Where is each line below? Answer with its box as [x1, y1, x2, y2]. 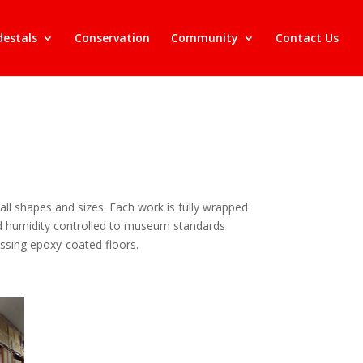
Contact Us [275, 30, 339, 45]
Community [171, 30, 238, 45]
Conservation [75, 30, 150, 45]
